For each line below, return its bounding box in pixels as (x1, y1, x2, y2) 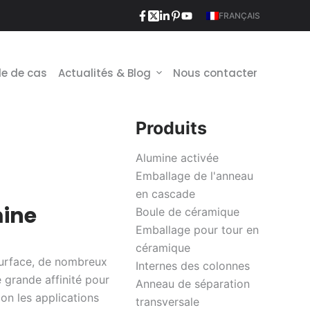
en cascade (136, 187, 195, 201)
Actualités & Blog (57, 65, 151, 80)
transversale (136, 295, 199, 309)
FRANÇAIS (219, 10, 260, 21)
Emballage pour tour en (136, 223, 259, 237)
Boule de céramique (136, 205, 239, 219)
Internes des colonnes (136, 259, 250, 273)
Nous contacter (172, 65, 257, 80)
